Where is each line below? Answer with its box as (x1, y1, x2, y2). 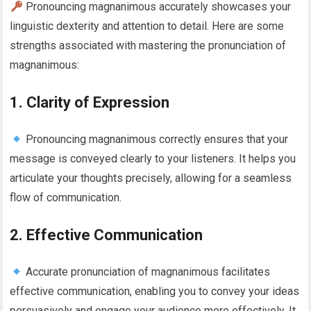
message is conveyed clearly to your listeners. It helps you (10, 152, 296, 166)
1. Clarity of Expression (10, 94, 170, 112)
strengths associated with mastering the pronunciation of (10, 39, 287, 53)
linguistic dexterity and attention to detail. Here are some (10, 19, 285, 33)
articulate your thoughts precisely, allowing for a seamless (10, 171, 292, 185)
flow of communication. (10, 191, 122, 205)
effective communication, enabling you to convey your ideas (10, 285, 300, 299)
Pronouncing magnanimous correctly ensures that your (22, 133, 288, 146)
